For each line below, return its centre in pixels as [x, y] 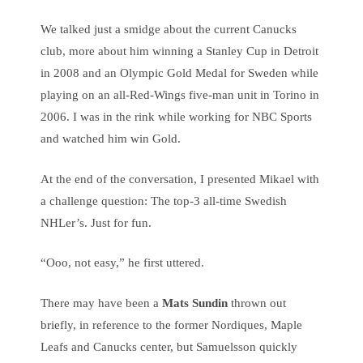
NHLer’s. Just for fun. [96, 222]
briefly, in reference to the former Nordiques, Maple [171, 325]
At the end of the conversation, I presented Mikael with [180, 179]
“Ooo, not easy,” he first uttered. [122, 263]
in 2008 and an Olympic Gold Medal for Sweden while [179, 73]
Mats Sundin [195, 303]
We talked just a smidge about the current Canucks [169, 29]
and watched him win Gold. [111, 139]
